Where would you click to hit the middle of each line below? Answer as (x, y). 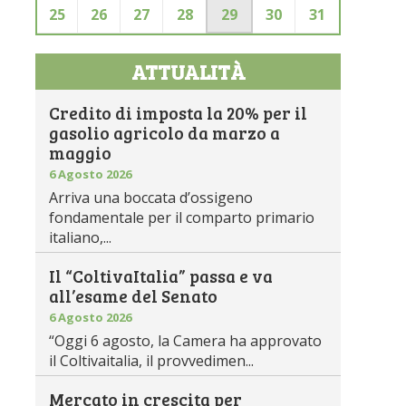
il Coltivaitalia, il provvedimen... (152, 361)
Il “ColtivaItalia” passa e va (161, 276)
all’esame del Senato (134, 296)
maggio (81, 153)
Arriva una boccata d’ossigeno (151, 198)
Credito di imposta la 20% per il (179, 113)
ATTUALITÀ (188, 71)
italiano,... (81, 237)
